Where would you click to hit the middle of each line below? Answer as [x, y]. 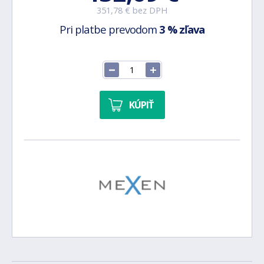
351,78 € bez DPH [132, 10]
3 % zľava [182, 29]
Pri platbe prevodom [109, 29]
